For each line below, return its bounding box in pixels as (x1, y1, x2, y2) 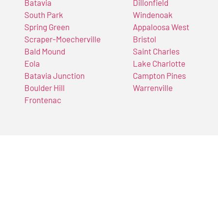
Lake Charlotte (132, 58, 185, 69)
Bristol (132, 34, 156, 44)
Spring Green (24, 22, 70, 32)
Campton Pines (132, 71, 186, 81)
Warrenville (132, 83, 173, 93)
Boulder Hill (24, 83, 65, 93)
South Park (24, 10, 63, 20)
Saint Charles (132, 46, 180, 56)
